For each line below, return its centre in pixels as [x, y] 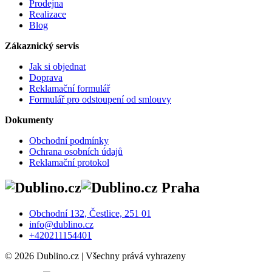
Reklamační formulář [70, 88]
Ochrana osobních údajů [76, 151]
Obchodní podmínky [69, 140]
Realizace [48, 14]
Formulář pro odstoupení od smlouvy [100, 99]
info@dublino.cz [61, 225]
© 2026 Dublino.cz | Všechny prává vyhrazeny [95, 256]
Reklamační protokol [69, 162]
